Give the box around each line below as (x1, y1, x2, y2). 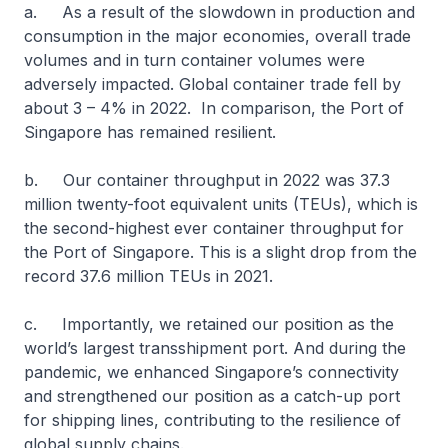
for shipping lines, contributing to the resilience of (24, 410, 401, 430)
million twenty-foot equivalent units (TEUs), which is (24, 194, 418, 214)
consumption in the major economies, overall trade (24, 26, 411, 46)
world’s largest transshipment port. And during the (24, 338, 406, 358)
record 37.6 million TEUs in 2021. (24, 266, 273, 286)
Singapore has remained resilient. (24, 122, 281, 142)
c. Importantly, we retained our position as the (24, 314, 394, 334)
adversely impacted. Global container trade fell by (24, 74, 401, 94)
